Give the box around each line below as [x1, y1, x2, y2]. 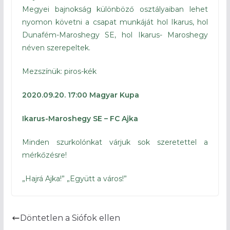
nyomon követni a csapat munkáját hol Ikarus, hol [22, 17, 208, 27]
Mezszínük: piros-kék [22, 67, 97, 76]
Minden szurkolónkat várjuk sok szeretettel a [22, 138, 208, 147]
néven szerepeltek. [22, 43, 90, 53]
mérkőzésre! [22, 150, 67, 160]
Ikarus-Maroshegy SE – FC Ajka [22, 114, 138, 124]
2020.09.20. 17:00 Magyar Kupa [22, 90, 139, 100]
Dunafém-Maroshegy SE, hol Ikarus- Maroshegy [22, 30, 208, 40]
